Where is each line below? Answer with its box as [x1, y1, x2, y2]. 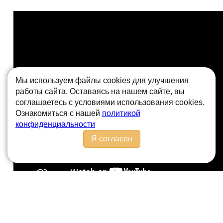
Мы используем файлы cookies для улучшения [15, 76, 189, 85]
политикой [102, 109, 140, 117]
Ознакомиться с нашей [15, 109, 102, 117]
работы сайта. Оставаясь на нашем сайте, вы [15, 87, 185, 96]
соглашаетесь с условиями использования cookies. [15, 98, 205, 107]
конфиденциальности [15, 120, 95, 128]
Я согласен [91, 134, 132, 143]
